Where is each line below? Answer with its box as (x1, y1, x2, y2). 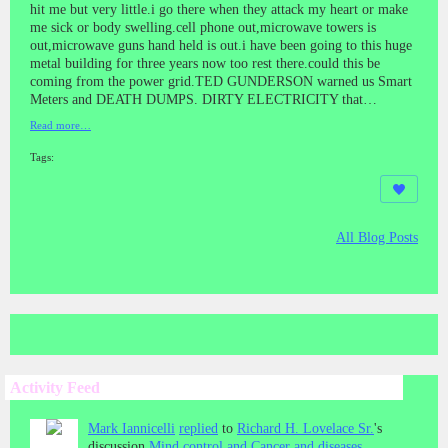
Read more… (30, 119, 91, 131)
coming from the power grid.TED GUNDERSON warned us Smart (30, 73, 412, 89)
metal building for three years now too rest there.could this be (30, 55, 380, 71)
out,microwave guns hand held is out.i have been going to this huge (30, 37, 412, 53)
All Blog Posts (336, 229, 418, 245)
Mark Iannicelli (88, 420, 175, 436)
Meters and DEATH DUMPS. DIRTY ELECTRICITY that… (30, 91, 377, 107)
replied (179, 420, 218, 436)
